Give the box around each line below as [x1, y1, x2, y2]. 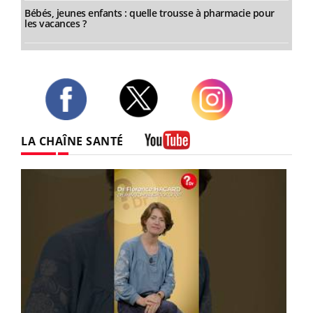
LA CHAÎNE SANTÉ [21, 133, 124, 150]
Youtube [143, 154, 183, 168]
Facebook [44, 119, 88, 133]
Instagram [190, 120, 238, 134]
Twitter [117, 117, 151, 131]
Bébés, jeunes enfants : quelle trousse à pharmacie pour [24, 6, 275, 20]
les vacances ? [24, 17, 86, 31]
